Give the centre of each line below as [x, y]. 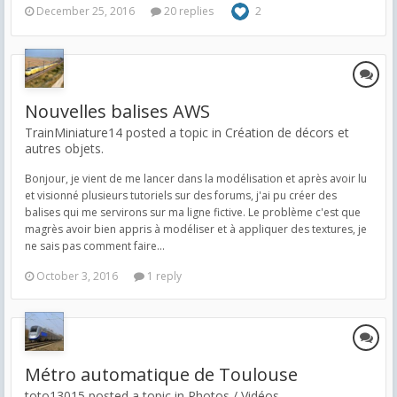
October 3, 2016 [77, 276]
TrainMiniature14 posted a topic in [125, 132]
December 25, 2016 [86, 11]
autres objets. [64, 148]
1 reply [163, 276]
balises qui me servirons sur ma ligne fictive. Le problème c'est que [193, 212]
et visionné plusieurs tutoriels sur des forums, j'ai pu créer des [181, 195]
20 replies [187, 11]
